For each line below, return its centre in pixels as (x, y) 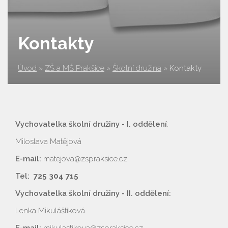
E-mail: (28, 159)
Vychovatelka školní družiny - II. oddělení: (94, 193)
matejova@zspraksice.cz (84, 159)
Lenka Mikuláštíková (50, 211)
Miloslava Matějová (48, 141)
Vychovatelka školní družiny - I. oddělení (91, 124)
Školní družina (137, 68)
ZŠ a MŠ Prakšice (75, 68)
